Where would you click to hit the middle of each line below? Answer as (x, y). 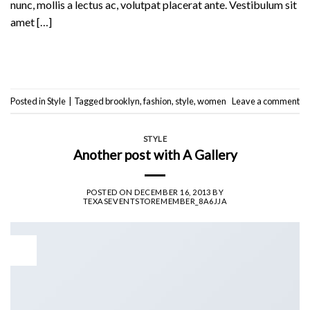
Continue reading (151, 53)
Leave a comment (266, 101)
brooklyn (122, 101)
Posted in (29, 101)
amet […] (31, 22)
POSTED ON (110, 192)
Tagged (90, 101)
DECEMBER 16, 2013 (173, 192)
